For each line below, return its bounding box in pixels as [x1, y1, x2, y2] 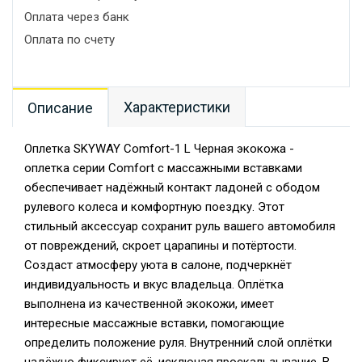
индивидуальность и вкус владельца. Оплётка [24, 277, 284, 292]
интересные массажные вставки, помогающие [24, 316, 284, 330]
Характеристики [124, 99, 230, 116]
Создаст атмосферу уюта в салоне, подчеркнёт [24, 258, 292, 272]
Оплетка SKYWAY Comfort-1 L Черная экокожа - [24, 141, 294, 156]
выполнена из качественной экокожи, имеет [24, 297, 274, 311]
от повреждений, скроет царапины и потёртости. [24, 238, 297, 253]
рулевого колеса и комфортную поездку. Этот [24, 200, 284, 214]
